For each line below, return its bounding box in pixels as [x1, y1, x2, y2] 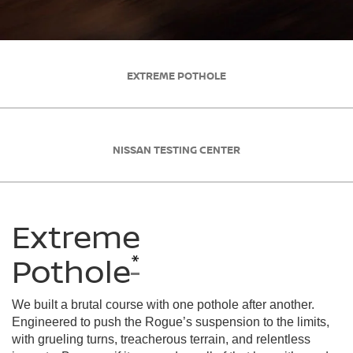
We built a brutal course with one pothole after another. [12, 297, 314, 311]
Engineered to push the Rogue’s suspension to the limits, [12, 314, 329, 329]
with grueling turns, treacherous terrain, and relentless [12, 332, 310, 346]
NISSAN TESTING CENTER [113, 143, 240, 158]
